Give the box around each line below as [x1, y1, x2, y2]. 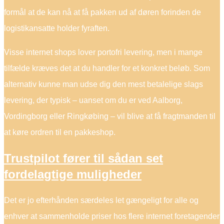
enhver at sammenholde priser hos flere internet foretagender [4, 212, 219, 220]
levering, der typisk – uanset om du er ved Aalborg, [4, 96, 182, 105]
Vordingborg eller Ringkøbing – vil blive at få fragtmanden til [4, 112, 215, 121]
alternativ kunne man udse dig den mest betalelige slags [4, 80, 203, 89]
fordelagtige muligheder [4, 167, 141, 181]
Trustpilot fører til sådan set [4, 151, 163, 165]
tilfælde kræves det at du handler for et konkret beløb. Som [4, 64, 210, 73]
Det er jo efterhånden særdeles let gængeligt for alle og [4, 196, 198, 204]
